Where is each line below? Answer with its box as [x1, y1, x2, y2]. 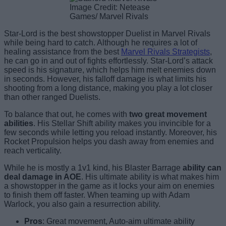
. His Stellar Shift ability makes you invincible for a [33, 119, 211, 128]
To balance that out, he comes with [4, 110, 129, 119]
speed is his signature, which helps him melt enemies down [4, 66, 216, 75]
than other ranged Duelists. [4, 93, 100, 102]
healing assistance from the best [4, 47, 121, 56]
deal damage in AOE [4, 173, 81, 182]
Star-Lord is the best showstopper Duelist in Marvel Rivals [4, 29, 210, 38]
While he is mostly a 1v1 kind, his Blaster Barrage [4, 163, 181, 173]
